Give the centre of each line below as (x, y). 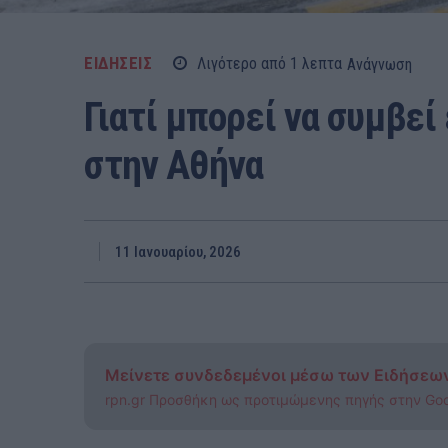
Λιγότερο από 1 (247, 64)
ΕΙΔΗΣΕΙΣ (118, 63)
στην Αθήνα (173, 165)
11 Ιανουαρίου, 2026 (178, 251)
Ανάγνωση (379, 64)
